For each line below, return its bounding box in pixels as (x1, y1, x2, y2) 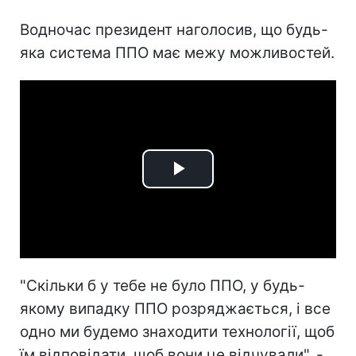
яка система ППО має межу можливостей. (20, 43, 335, 62)
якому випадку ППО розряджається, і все (20, 299, 331, 318)
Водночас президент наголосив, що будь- (20, 20, 328, 39)
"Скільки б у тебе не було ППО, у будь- (20, 276, 305, 295)
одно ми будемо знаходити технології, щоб (20, 322, 335, 341)
